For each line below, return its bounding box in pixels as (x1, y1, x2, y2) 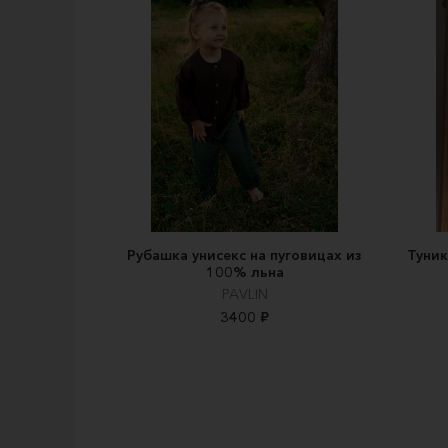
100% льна (205, 263, 284, 282)
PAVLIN (221, 285, 268, 304)
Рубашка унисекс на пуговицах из (127, 246, 362, 265)
